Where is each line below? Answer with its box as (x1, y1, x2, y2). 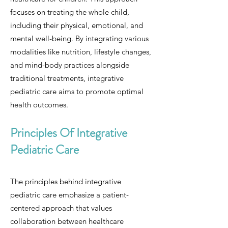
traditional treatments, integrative (10, 73, 124, 83)
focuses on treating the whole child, (10, 7, 129, 17)
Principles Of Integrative (10, 124, 127, 141)
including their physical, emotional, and (10, 20, 143, 30)
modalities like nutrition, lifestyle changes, (10, 47, 151, 56)
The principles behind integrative (10, 177, 121, 186)
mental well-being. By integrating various (10, 34, 149, 43)
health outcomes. (10, 100, 68, 109)
